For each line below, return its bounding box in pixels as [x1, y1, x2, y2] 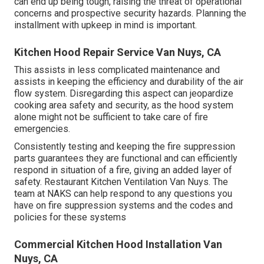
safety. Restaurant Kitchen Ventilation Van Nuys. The [14, 176, 228, 187]
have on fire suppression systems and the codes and [14, 199, 233, 211]
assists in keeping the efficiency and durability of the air [14, 75, 243, 87]
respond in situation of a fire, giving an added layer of [14, 164, 232, 176]
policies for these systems [14, 211, 126, 223]
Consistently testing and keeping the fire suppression [14, 140, 235, 152]
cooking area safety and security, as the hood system [14, 99, 233, 111]
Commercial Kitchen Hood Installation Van [14, 237, 222, 250]
